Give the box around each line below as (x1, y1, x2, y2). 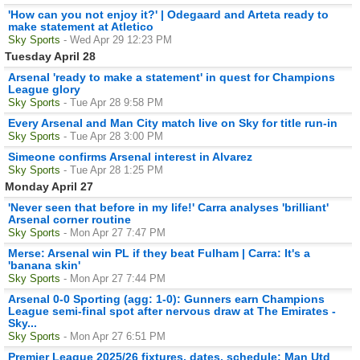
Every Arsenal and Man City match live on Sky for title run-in (8, 116, 337, 129)
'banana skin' (8, 258, 80, 272)
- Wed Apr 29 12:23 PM (63, 33, 172, 46)
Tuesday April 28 (5, 49, 96, 63)
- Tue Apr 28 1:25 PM (63, 163, 163, 176)
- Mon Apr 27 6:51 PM (63, 329, 166, 342)
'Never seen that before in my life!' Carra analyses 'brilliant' (8, 200, 329, 214)
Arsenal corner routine (8, 212, 131, 226)
